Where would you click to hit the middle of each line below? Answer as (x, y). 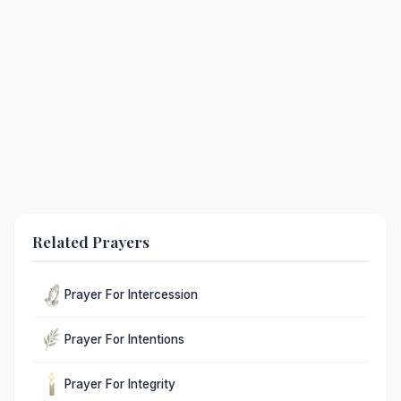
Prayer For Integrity (120, 384)
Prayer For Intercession (131, 295)
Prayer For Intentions (124, 339)
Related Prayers (91, 241)
